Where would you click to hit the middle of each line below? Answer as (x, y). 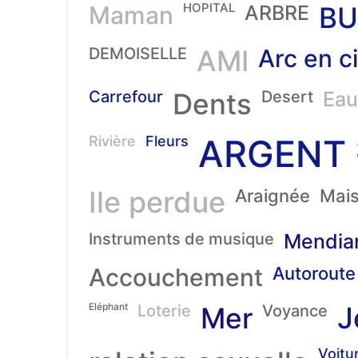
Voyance (295, 311)
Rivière (112, 141)
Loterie (164, 311)
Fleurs (167, 141)
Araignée (272, 196)
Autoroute (314, 273)
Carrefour (126, 97)
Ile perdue (157, 202)
